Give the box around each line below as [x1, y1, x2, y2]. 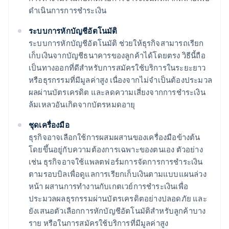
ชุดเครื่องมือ [29, 120, 70, 130]
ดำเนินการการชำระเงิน [29, 5, 107, 16]
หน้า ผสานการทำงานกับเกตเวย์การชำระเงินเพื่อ [29, 181, 188, 192]
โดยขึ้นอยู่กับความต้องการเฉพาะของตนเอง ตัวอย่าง [29, 144, 203, 155]
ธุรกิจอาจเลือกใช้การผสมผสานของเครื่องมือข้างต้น [29, 132, 200, 143]
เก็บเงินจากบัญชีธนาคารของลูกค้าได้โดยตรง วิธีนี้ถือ [29, 50, 205, 61]
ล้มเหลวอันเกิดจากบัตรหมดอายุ [29, 99, 135, 110]
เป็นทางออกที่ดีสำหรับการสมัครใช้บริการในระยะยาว [29, 62, 206, 73]
